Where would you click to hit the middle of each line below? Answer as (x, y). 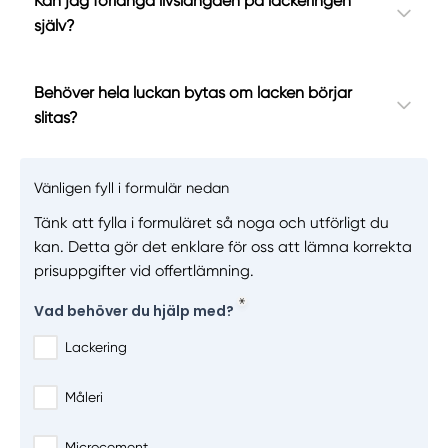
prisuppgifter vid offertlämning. (143, 270)
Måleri (83, 397)
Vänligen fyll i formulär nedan (131, 188)
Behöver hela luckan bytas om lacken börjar (192, 92)
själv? (54, 26)
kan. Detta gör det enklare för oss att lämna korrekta (222, 246)
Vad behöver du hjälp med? (133, 310)
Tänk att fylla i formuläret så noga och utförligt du (211, 222)
